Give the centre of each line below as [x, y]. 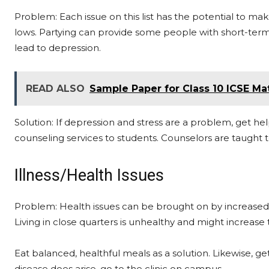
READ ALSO [55, 89]
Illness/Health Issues [89, 175]
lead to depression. [58, 48]
